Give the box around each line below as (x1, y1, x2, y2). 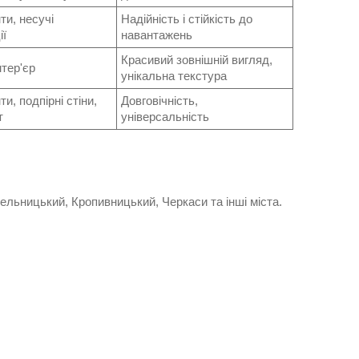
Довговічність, (121, 94, 198, 108)
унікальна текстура (121, 69, 227, 83)
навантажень (121, 28, 192, 42)
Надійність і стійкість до (121, 12, 252, 26)
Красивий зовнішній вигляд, (121, 53, 272, 67)
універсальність (121, 110, 209, 124)
